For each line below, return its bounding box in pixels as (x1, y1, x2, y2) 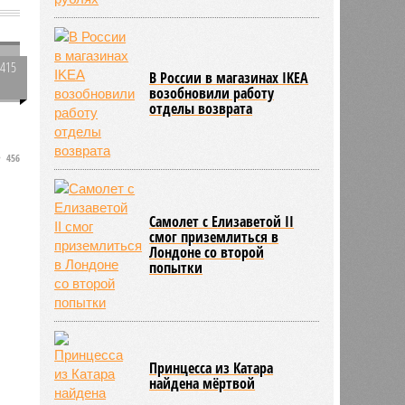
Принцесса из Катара (149, 357, 274, 378)
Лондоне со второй (149, 241, 265, 262)
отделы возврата (149, 98, 253, 118)
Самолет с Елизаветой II (149, 211, 295, 231)
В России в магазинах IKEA (149, 67, 309, 88)
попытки (149, 257, 203, 278)
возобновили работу (149, 82, 275, 103)
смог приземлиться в (149, 226, 279, 247)
